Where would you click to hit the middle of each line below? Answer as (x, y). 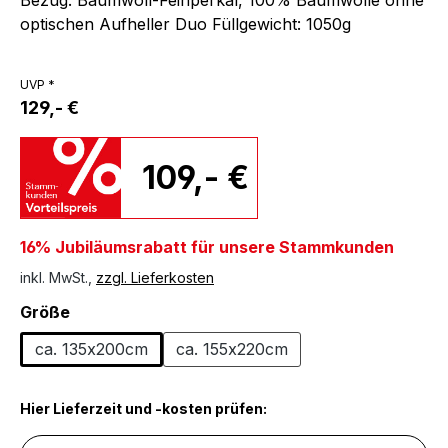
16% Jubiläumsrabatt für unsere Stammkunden (207, 246)
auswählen (114, 310)
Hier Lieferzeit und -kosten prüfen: (143, 408)
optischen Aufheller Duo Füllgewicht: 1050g (185, 23)
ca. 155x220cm (232, 349)
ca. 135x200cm (91, 349)
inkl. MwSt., (58, 277)
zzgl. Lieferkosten (155, 277)
